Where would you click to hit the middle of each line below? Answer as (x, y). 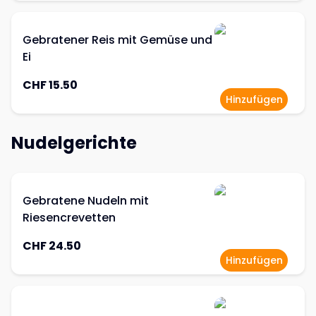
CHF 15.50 (50, 85)
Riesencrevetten (69, 218)
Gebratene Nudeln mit (86, 201)
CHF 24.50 (52, 246)
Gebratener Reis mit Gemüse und (117, 40)
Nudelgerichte (74, 143)
